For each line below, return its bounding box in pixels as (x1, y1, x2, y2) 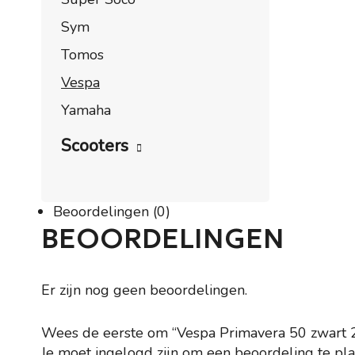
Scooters (61, 135, 128, 157)
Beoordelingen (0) (53, 202, 170, 221)
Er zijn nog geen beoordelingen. (41, 281, 247, 300)
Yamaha (61, 101, 111, 120)
